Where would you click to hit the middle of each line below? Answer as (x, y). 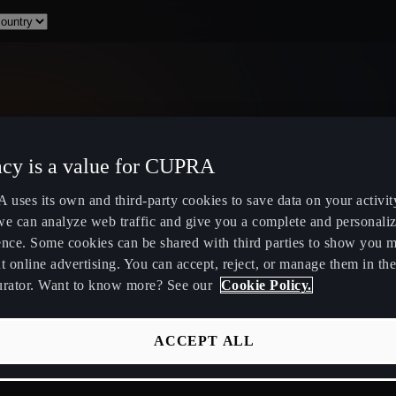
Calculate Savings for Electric (174, 385)
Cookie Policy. (266, 285)
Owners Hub (350, 286)
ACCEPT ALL (204, 341)
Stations (109, 307)
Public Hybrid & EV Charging (177, 286)
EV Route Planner (140, 346)
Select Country (212, 183)
